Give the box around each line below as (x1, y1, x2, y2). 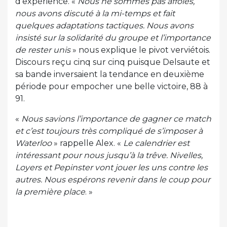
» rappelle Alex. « (52, 138, 123, 148)
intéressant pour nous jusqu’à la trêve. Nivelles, (15, 150, 203, 160)
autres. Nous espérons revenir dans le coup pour (15, 174, 210, 184)
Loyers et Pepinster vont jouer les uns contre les (15, 162, 208, 172)
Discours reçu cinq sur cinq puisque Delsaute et (15, 57, 210, 67)
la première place (15, 186, 85, 197)
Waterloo (15, 138, 52, 148)
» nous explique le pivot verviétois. (70, 45, 210, 55)
